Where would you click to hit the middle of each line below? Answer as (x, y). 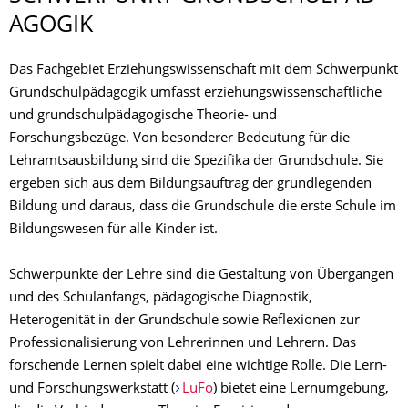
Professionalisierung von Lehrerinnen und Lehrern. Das (183, 344)
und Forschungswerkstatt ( (92, 390)
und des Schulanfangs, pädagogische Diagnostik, (161, 299)
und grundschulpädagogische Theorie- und (143, 117)
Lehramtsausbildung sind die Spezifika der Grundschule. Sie (196, 162)
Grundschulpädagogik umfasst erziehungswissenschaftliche (195, 94)
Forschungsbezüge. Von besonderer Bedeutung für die (179, 139)
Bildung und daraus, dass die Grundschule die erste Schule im (203, 208)
